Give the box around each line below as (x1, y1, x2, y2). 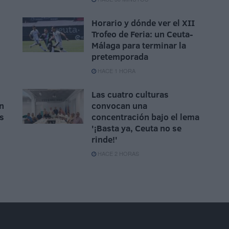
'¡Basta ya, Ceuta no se (91, 122, 181, 134)
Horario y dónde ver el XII (91, 17, 195, 29)
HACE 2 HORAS (96, 149, 139, 158)
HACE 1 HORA (96, 66, 135, 75)
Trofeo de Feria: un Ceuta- (91, 28, 193, 40)
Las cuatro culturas (91, 88, 169, 101)
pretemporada (91, 51, 148, 63)
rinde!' (91, 133, 118, 146)
